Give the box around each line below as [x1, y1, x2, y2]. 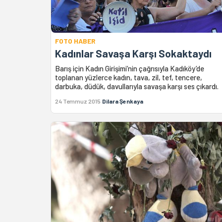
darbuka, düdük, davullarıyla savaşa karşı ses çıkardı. [55, 82, 219, 91]
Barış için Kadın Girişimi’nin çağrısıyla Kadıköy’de [55, 64, 204, 73]
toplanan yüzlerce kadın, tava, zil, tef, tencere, [55, 73, 202, 82]
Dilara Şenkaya [102, 98, 143, 105]
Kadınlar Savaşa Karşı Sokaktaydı [55, 47, 212, 60]
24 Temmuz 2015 [55, 98, 101, 105]
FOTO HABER [55, 37, 96, 46]
